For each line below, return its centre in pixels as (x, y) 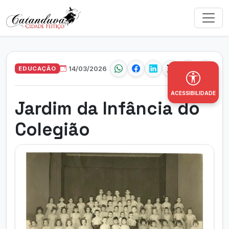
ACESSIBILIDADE (193, 93)
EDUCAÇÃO (37, 68)
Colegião (52, 129)
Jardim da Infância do (107, 108)
